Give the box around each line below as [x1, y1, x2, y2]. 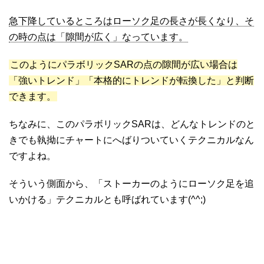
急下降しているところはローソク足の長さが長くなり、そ [9, 15, 254, 26]
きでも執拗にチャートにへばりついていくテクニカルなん [9, 134, 254, 145]
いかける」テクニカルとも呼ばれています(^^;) [9, 194, 206, 204]
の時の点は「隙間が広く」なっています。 [9, 31, 188, 42]
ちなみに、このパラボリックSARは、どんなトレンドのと [9, 118, 255, 129]
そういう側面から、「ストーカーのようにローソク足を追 [9, 178, 254, 189]
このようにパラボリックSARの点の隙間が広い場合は [10, 59, 237, 70]
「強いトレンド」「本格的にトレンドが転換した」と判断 [9, 75, 254, 85]
